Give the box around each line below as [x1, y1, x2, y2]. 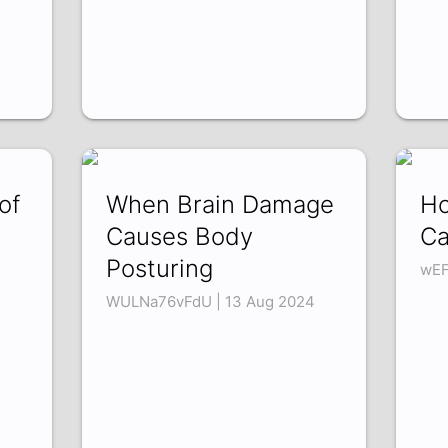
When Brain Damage [106, 190, 335, 220]
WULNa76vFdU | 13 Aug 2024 [106, 292, 316, 312]
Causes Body [106, 222, 254, 252]
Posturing [106, 254, 214, 284]
